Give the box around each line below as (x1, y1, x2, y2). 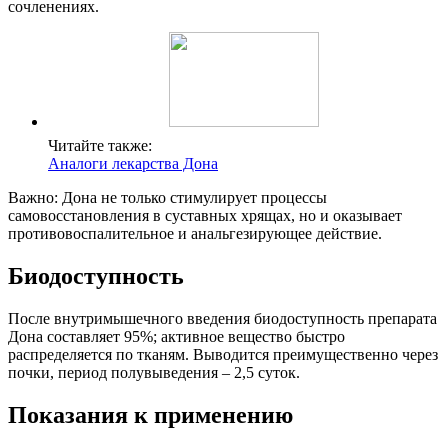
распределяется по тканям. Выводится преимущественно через (8, 345, 438, 363)
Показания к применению (8, 401, 293, 428)
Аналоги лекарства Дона (48, 155, 218, 173)
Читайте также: (48, 137, 152, 155)
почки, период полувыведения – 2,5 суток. (8, 363, 300, 381)
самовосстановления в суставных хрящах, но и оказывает (8, 207, 402, 225)
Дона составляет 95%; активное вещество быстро (8, 327, 345, 345)
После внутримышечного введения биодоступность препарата (8, 309, 437, 327)
